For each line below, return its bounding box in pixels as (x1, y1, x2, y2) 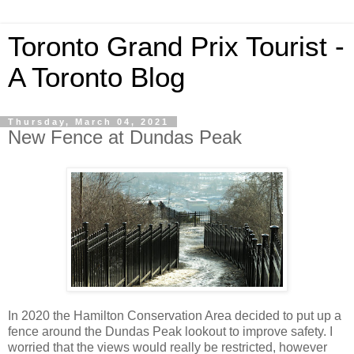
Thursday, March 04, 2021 (8, 117, 169, 126)
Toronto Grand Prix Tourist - (8, 32, 345, 62)
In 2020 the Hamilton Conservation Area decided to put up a (8, 308, 341, 322)
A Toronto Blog (8, 62, 185, 92)
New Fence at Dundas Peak (8, 126, 242, 148)
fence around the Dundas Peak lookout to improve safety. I (8, 324, 333, 338)
